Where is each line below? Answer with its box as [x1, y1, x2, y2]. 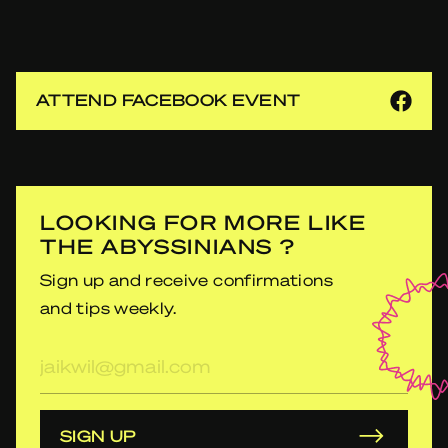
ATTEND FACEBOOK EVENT [36, 89, 301, 110]
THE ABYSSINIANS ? [40, 233, 296, 259]
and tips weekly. [40, 297, 177, 318]
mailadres [39, 368, 124, 389]
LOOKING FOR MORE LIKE [40, 209, 367, 235]
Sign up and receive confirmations [40, 269, 333, 290]
